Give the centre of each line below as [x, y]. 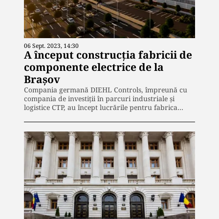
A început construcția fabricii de [108, 55]
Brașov [42, 79]
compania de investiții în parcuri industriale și [99, 98]
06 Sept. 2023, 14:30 [51, 45]
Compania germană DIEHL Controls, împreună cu [106, 89]
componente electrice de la [94, 67]
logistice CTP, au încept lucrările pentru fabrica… [104, 107]
